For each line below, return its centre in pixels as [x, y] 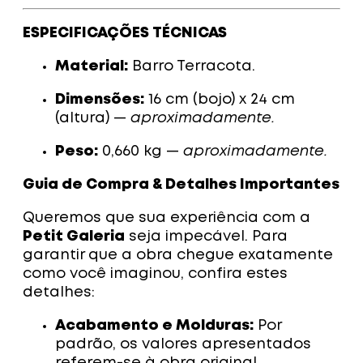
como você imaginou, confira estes [155, 274]
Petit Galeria [74, 237]
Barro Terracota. [192, 67]
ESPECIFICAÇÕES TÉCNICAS [125, 34]
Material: [92, 67]
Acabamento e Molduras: [154, 326]
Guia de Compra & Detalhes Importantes [181, 185]
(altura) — [93, 119]
